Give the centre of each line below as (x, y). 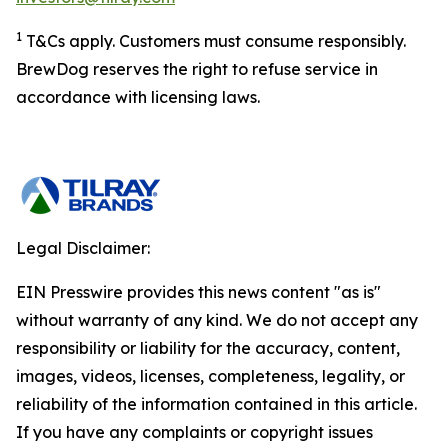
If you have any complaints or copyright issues (194, 432)
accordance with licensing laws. (138, 97)
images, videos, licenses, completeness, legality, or (210, 376)
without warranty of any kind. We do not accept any (217, 320)
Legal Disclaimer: (83, 248)
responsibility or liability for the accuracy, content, (208, 348)
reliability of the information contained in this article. (216, 404)
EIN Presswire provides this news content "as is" (198, 292)
